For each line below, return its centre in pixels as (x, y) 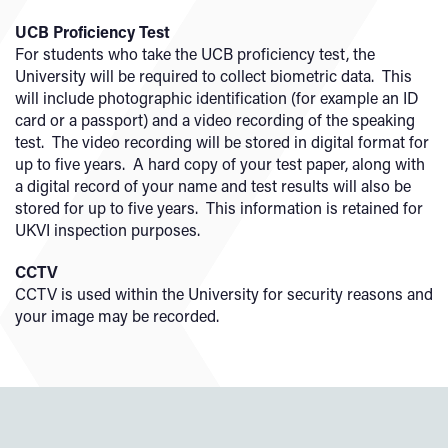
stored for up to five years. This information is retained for (219, 207)
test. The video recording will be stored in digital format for (222, 141)
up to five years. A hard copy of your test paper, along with (220, 163)
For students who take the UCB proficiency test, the (195, 53)
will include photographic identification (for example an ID (217, 97)
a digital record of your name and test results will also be (213, 185)
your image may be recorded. (117, 315)
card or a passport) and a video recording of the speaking (215, 119)
